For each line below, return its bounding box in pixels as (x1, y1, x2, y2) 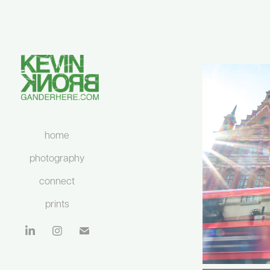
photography (30, 151, 85, 164)
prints (45, 196, 69, 210)
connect (39, 174, 75, 187)
